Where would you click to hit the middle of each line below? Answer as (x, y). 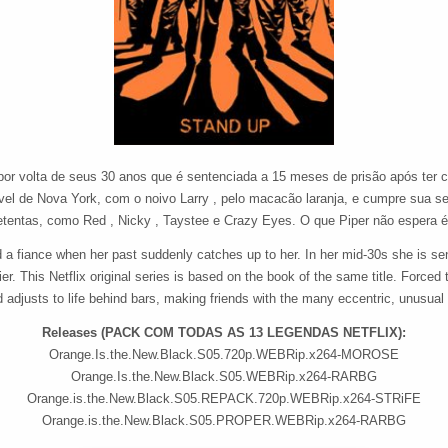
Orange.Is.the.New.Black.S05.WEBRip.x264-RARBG (224, 377)
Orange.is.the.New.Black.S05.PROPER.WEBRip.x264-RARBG (224, 421)
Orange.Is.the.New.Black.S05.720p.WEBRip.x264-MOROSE (224, 355)
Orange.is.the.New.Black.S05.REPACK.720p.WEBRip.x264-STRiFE (224, 399)
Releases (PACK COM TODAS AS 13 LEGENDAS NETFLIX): (224, 333)
